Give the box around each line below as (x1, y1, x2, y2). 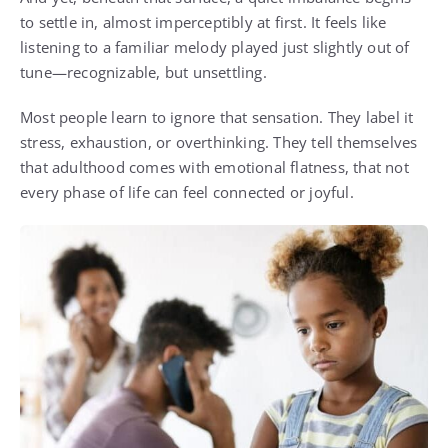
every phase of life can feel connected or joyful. (20, 181, 354, 202)
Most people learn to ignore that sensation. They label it (20, 106, 414, 127)
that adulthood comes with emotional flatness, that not (20, 156, 409, 177)
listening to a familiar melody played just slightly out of (20, 36, 410, 57)
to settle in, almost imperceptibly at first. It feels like (20, 11, 387, 32)
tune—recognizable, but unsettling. (20, 61, 267, 82)
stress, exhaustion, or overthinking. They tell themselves (20, 131, 418, 152)
